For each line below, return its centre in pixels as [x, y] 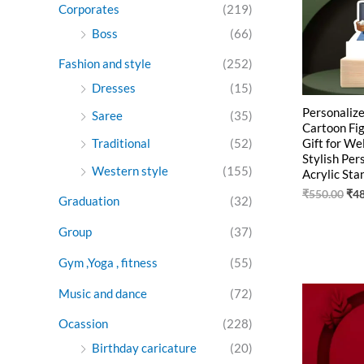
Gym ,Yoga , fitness [108, 262]
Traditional [121, 143]
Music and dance [103, 293]
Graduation [89, 201]
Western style [130, 170]
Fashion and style [105, 64]
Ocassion [83, 324]
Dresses [114, 88]
